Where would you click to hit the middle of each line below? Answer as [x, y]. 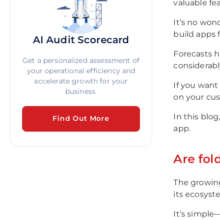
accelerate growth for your [81, 81]
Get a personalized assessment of [81, 60]
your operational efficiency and [81, 71]
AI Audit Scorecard [81, 40]
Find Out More [81, 119]
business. [81, 91]
